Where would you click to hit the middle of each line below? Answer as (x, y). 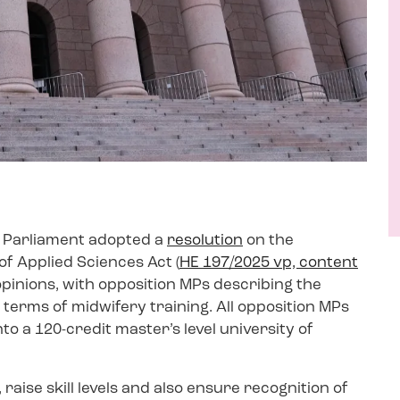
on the (268, 240)
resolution (205, 240)
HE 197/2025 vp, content (269, 262)
